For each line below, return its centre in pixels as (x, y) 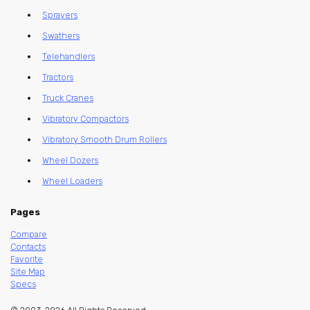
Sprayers (60, 15)
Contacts (28, 246)
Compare (29, 234)
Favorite (27, 259)
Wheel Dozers (70, 161)
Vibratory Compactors (85, 119)
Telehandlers (69, 57)
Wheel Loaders (72, 181)
